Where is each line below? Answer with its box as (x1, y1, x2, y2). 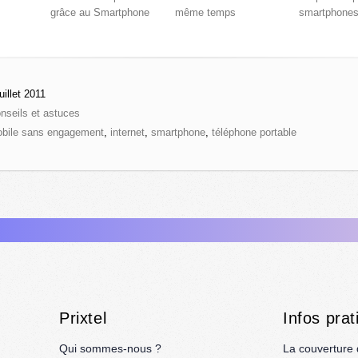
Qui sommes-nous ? (59, 342, 161, 356)
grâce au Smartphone (50, 6, 149, 19)
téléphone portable (212, 126, 296, 139)
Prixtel (59, 309, 107, 328)
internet (110, 126, 145, 139)
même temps (174, 6, 236, 19)
